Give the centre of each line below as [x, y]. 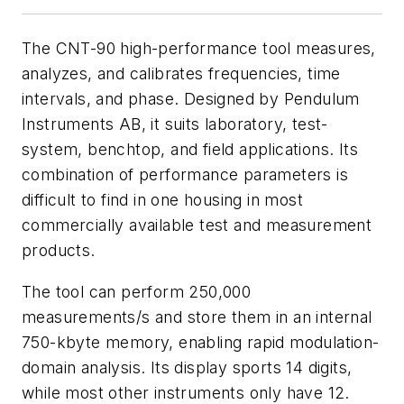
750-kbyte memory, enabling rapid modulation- [201, 342]
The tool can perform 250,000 [137, 291]
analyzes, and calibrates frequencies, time [181, 73]
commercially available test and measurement [197, 225]
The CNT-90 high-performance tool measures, [199, 48]
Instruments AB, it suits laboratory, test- [175, 124]
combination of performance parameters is [185, 174]
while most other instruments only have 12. [186, 392]
